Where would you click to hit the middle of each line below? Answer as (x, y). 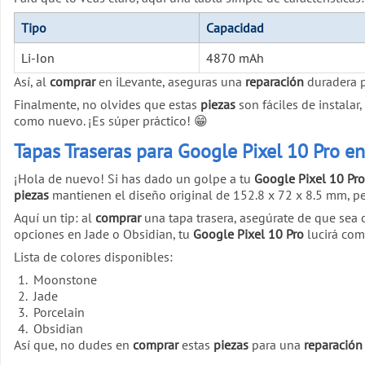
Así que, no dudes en (73, 345)
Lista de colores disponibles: (93, 257)
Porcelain (59, 312)
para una (276, 345)
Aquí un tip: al (55, 218)
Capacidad (235, 27)
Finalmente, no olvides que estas (107, 104)
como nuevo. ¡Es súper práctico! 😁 (111, 120)
